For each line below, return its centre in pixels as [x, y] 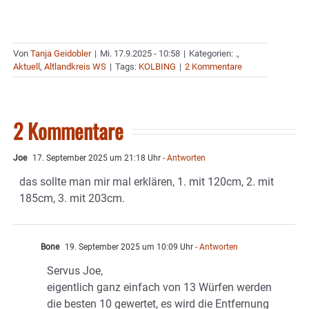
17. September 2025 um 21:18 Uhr [96, 158]
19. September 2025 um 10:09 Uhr [128, 247]
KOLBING [157, 67]
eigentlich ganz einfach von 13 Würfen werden [159, 288]
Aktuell [27, 67]
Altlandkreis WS [75, 67]
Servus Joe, [75, 271]
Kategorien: [212, 54]
